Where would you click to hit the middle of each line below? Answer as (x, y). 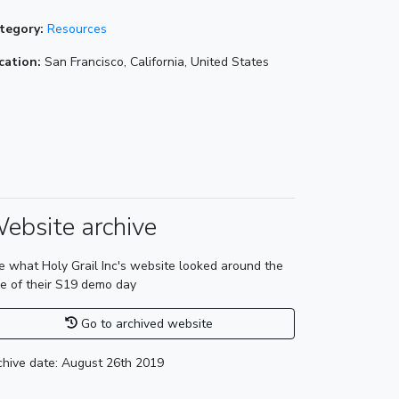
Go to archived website (145, 323)
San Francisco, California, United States (155, 61)
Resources (77, 28)
